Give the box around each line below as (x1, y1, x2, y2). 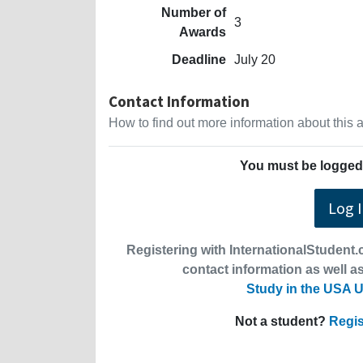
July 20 (234, 52, 275, 66)
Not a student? (234, 314, 329, 328)
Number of (161, 5, 226, 19)
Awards (179, 24, 226, 39)
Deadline (172, 52, 226, 66)
